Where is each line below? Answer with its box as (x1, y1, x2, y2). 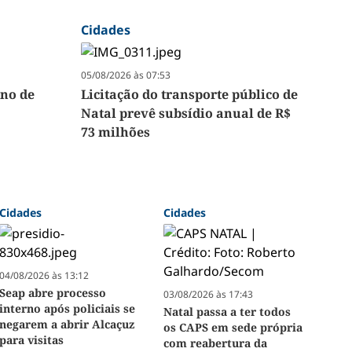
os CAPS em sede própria (163, 320, 302, 335)
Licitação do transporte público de (81, 86, 299, 104)
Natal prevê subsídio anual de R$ (81, 104, 291, 123)
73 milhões (81, 123, 151, 141)
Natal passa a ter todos (163, 304, 291, 320)
